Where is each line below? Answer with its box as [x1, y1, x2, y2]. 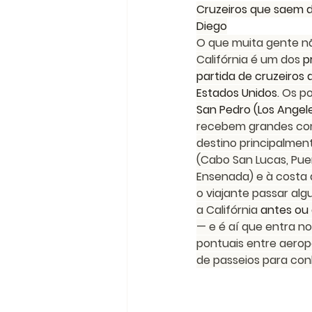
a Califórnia [196, 202, 260, 218]
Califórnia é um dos [196, 52, 303, 68]
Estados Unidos [196, 85, 277, 101]
